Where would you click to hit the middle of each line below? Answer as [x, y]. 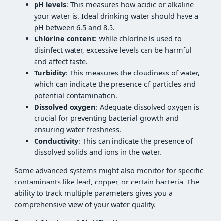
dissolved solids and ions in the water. [98, 152]
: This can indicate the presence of [136, 141]
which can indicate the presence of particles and [115, 84]
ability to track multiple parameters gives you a [94, 193]
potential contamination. [76, 95]
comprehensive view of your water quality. [85, 205]
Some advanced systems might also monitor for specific [109, 171]
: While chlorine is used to [138, 38]
